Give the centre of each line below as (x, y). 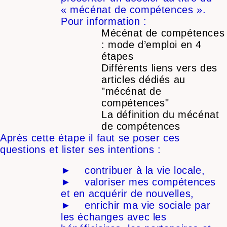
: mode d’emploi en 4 (152, 45)
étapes (118, 56)
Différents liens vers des (160, 68)
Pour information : (104, 22)
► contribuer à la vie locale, (133, 171)
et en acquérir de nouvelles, (127, 194)
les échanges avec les (114, 217)
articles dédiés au (143, 80)
